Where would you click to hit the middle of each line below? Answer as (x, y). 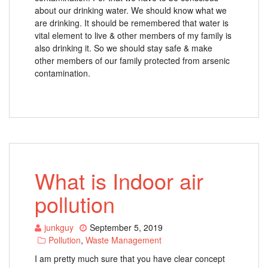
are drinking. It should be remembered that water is (132, 22)
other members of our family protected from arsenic (132, 60)
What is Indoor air (119, 180)
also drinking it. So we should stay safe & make (124, 48)
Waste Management (124, 240)
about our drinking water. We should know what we (131, 10)
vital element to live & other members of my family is (133, 35)
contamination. (63, 73)
